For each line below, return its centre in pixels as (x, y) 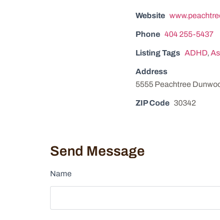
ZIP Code (152, 103)
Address (151, 72)
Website (150, 16)
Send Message (97, 151)
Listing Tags (158, 53)
